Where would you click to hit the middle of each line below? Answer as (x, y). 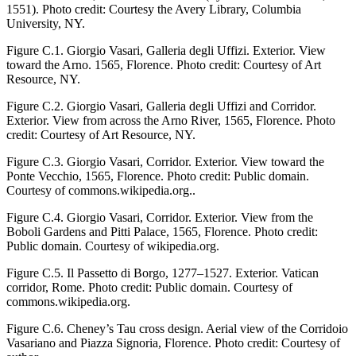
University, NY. (46, 23)
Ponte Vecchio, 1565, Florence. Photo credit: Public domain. (158, 176)
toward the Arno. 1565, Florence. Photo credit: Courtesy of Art (164, 64)
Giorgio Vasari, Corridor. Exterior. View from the (188, 217)
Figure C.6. (35, 328)
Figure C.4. (35, 217)
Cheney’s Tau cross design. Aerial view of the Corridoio (206, 328)
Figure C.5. (35, 273)
